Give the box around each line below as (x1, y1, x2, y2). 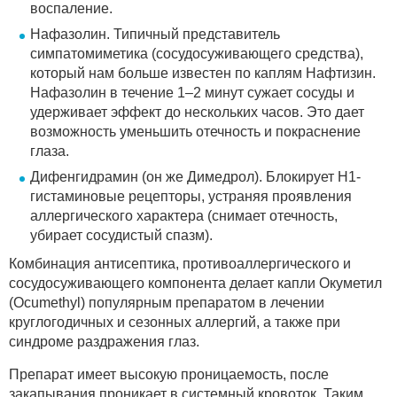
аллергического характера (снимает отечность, (30, 207, 338, 223)
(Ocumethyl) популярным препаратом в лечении (9, 294, 324, 310)
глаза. (30, 143, 69, 159)
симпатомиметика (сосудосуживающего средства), (30, 45, 363, 61)
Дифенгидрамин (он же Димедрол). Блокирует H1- (30, 168, 361, 184)
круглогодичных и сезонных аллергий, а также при (9, 314, 340, 330)
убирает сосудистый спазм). (30, 227, 213, 243)
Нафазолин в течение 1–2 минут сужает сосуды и (30, 84, 354, 100)
